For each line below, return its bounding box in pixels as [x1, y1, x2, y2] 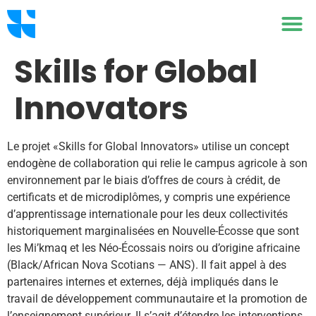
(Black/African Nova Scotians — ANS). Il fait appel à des [7, 258, 286, 272]
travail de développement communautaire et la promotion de [7, 292, 307, 305]
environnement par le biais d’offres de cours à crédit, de [7, 174, 280, 187]
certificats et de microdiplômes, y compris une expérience [7, 190, 290, 204]
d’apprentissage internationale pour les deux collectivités [7, 207, 288, 221]
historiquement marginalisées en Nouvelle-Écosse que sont [7, 224, 299, 238]
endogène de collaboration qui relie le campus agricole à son [7, 157, 308, 170]
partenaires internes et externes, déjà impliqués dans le [7, 275, 278, 288]
